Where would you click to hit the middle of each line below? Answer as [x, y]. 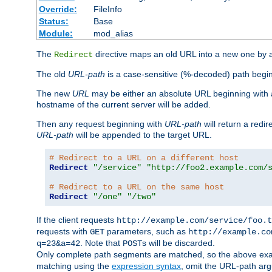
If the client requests [76, 220]
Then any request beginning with [100, 124]
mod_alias [113, 34]
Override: [58, 9]
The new [54, 94]
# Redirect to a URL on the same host [137, 187]
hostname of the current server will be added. [124, 105]
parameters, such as [146, 232]
